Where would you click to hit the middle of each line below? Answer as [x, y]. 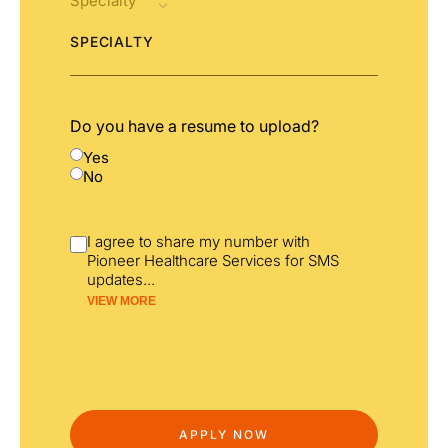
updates [115, 280]
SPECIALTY [112, 42]
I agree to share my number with [198, 242]
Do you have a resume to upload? [194, 126]
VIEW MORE [121, 301]
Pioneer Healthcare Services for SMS [213, 261]
